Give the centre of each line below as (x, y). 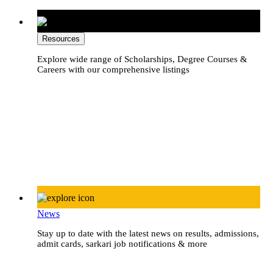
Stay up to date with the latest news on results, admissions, (148, 233)
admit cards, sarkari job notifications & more (122, 243)
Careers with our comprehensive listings (113, 69)
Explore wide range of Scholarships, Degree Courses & (142, 59)
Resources (61, 38)
